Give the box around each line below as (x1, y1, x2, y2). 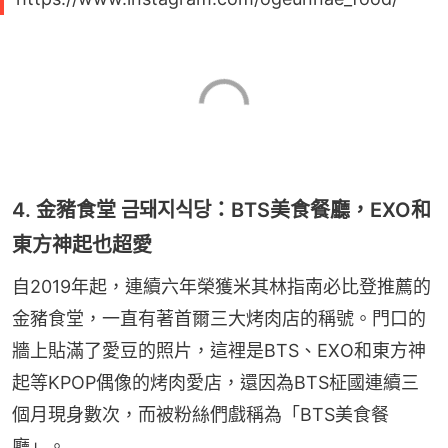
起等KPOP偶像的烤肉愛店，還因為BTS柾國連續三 (12, 372, 419, 394)
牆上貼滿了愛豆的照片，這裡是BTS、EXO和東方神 (12, 340, 426, 362)
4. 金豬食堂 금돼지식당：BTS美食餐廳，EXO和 (12, 198, 431, 223)
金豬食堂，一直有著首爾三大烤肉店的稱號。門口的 (12, 308, 426, 330)
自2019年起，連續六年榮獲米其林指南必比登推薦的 (12, 276, 431, 298)
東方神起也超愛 (12, 233, 152, 258)
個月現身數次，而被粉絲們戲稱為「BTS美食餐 (12, 404, 389, 426)
